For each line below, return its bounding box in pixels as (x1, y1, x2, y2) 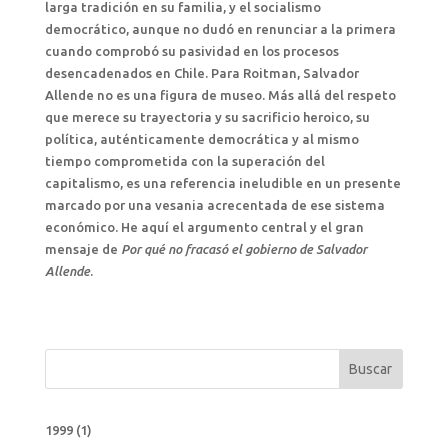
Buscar (349, 361, 393, 377)
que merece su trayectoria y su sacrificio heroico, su (44, 110, 370, 124)
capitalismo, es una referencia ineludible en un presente (44, 176, 401, 190)
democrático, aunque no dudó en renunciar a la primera (44, 22, 396, 36)
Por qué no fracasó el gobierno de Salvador (120, 242, 367, 256)
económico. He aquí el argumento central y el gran (44, 220, 364, 234)
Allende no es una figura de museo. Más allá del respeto (44, 88, 396, 102)
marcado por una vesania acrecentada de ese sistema (44, 198, 385, 212)
